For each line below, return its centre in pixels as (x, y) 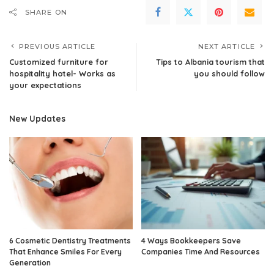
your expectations (45, 85)
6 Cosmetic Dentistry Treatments (70, 241)
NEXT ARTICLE (226, 46)
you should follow (229, 73)
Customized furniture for (59, 61)
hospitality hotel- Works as (62, 73)
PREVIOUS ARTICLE (57, 46)
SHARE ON (46, 12)
